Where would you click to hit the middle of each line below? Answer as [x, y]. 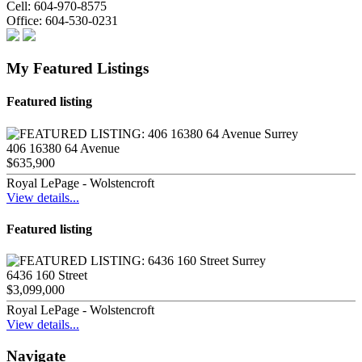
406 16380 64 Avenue [63, 148]
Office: [24, 21]
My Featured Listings [78, 69]
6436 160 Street [47, 276]
